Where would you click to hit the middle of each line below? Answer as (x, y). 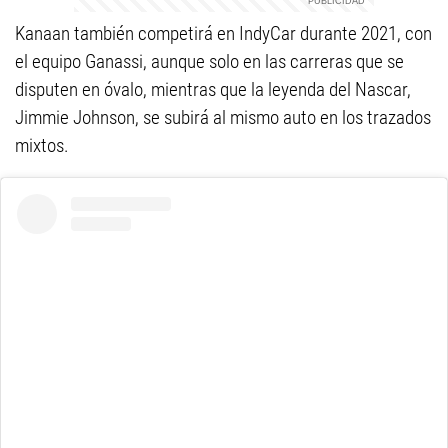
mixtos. (42, 145)
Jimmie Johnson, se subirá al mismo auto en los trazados (223, 117)
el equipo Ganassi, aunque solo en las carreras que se (209, 61)
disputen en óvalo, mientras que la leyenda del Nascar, (213, 89)
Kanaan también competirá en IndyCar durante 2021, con (223, 33)
